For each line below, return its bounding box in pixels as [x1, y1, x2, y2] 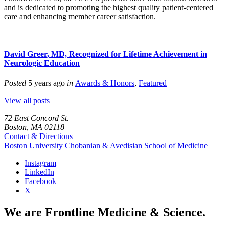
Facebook [25, 177, 56, 186]
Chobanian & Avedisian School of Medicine [65, 141, 208, 150]
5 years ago [28, 79, 67, 88]
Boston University [4, 141, 63, 150]
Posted [4, 79, 28, 88]
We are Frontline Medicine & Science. [4, 205, 205, 219]
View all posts [4, 96, 50, 105]
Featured [139, 79, 167, 88]
